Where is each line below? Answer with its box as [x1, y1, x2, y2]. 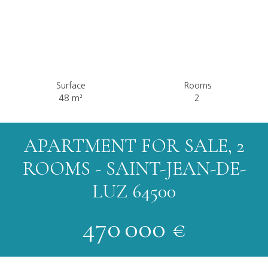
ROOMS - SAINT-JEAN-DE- [22, 156, 246, 180]
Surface [56, 81, 86, 90]
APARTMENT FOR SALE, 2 [23, 133, 245, 157]
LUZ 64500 [92, 179, 176, 203]
